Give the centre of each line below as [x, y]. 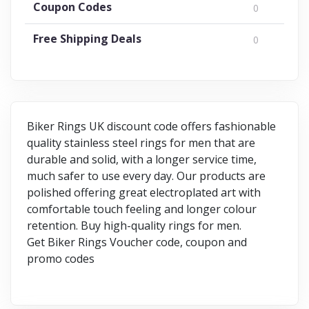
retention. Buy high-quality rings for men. [136, 225]
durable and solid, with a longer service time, [142, 159]
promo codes [61, 258]
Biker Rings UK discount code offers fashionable [151, 126]
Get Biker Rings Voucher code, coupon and [137, 242]
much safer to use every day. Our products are [146, 176]
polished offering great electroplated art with [144, 192]
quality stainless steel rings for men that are [141, 142]
